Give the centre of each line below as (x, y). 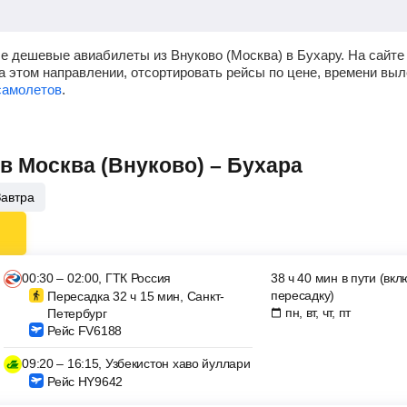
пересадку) (303, 295)
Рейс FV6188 (84, 331)
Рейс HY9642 (85, 382)
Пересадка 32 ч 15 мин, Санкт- (136, 296)
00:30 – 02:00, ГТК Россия (97, 278)
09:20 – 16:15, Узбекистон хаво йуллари (136, 363)
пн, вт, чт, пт (318, 313)
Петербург (77, 313)
